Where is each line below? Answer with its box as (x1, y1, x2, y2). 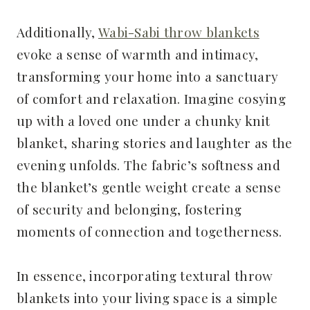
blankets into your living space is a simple (17, 289, 278, 307)
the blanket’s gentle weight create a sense (17, 178, 281, 197)
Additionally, (17, 23, 98, 42)
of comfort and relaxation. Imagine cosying (17, 89, 286, 108)
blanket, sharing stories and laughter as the (17, 134, 293, 152)
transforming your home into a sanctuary (17, 67, 279, 86)
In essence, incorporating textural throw (17, 266, 273, 285)
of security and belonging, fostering (17, 200, 242, 219)
